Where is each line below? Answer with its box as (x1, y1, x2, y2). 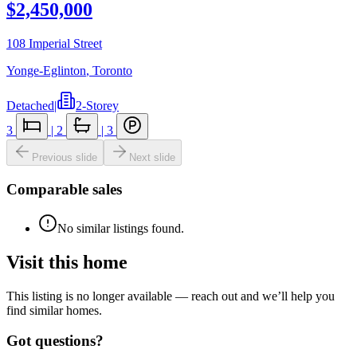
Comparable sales (6, 181, 122, 198)
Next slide (129, 151, 175, 164)
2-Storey (76, 99, 119, 113)
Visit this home (6, 251, 127, 273)
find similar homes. (6, 303, 102, 317)
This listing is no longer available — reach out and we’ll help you (6, 288, 335, 303)
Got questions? (6, 332, 104, 350)
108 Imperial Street (6, 37, 102, 51)
